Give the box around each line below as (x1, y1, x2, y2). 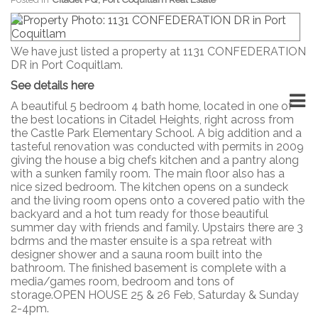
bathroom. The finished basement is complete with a (11, 261, 286, 275)
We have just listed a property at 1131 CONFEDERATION (11, 44, 306, 58)
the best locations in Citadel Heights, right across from (11, 112, 294, 126)
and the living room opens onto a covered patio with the (11, 193, 305, 207)
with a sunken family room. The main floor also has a (11, 166, 285, 180)
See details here (11, 78, 94, 92)
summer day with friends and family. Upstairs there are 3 (11, 220, 303, 234)
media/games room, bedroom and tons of (11, 274, 234, 288)
